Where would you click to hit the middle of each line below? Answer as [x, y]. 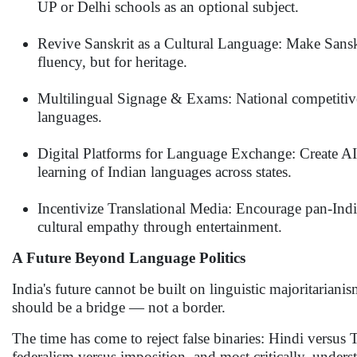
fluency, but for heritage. [112, 62]
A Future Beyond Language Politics [129, 258]
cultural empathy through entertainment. [160, 227]
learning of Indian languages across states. [165, 172]
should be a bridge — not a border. [119, 307]
